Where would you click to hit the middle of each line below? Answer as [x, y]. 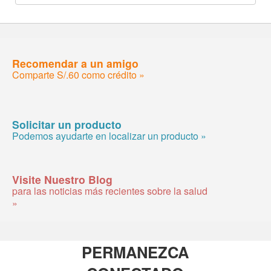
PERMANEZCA [135, 252]
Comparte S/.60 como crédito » [78, 74]
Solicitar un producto [67, 124]
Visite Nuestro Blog [62, 179]
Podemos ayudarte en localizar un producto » [109, 135]
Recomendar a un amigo [75, 63]
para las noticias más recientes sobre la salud [110, 191]
